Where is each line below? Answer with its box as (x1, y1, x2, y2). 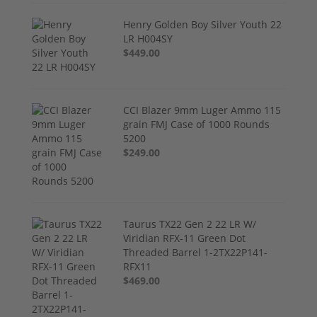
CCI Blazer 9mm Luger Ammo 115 (123, 103, 282, 117)
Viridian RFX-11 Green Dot (123, 231, 246, 245)
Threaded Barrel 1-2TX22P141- (123, 245, 268, 259)
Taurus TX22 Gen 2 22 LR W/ (123, 217, 257, 231)
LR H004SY (123, 31, 173, 45)
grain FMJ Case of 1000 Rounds (123, 117, 270, 131)
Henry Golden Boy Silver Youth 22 (123, 17, 282, 31)
